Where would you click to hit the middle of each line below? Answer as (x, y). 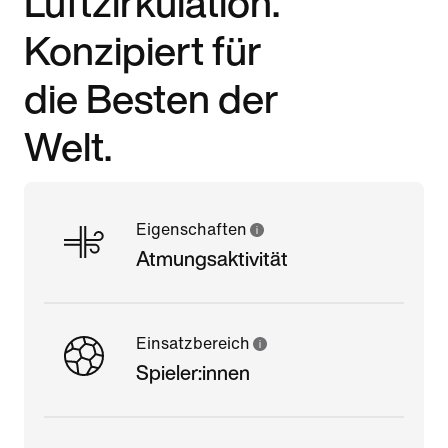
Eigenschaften (191, 229)
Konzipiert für (143, 49)
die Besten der (151, 97)
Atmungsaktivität (212, 258)
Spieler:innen (193, 372)
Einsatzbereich (193, 343)
